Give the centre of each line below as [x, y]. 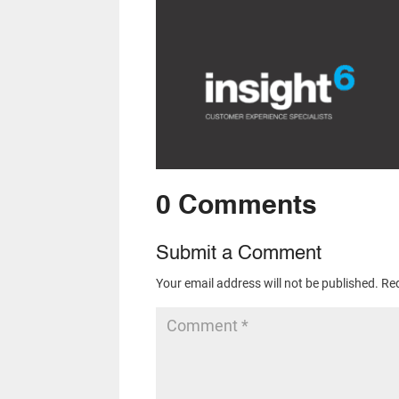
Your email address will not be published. [267, 283]
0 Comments [236, 206]
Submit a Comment [238, 253]
